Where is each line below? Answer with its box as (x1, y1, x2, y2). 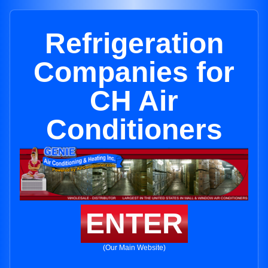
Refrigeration (44, 28, 224, 59)
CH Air (90, 85, 178, 117)
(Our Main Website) (102, 243, 166, 252)
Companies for (33, 56, 234, 88)
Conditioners (45, 114, 223, 145)
